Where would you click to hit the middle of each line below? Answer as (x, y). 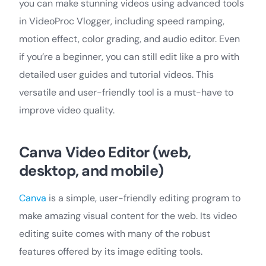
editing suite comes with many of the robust (115, 233)
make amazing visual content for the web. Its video (128, 216)
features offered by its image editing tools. (111, 251)
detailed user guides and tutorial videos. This (116, 74)
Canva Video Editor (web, (105, 152)
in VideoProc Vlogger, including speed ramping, (122, 21)
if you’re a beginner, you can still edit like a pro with (129, 56)
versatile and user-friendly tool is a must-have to (126, 92)
